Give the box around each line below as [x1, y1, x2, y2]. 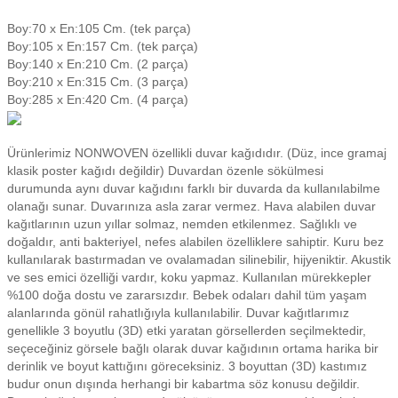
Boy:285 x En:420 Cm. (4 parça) [7, 92, 188, 107]
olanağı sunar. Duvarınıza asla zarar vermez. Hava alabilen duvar [7, 199, 376, 213]
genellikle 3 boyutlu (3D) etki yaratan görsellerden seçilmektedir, [7, 323, 366, 338]
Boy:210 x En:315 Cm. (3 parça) [7, 75, 188, 89]
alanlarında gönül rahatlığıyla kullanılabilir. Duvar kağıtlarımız [7, 306, 349, 320]
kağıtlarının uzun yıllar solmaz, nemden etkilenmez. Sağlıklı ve [7, 217, 357, 231]
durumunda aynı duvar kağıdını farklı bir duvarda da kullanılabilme [7, 181, 380, 195]
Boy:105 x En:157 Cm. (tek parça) [7, 39, 198, 53]
